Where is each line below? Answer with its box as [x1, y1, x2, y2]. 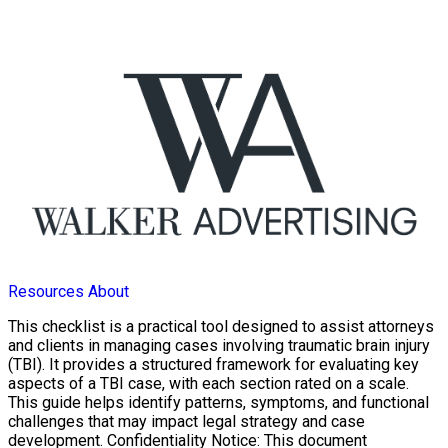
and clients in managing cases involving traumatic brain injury [8, 336, 430, 356]
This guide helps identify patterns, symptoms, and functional [8, 393, 429, 413]
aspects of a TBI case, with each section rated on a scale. [8, 374, 409, 394]
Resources [8, 282, 84, 302]
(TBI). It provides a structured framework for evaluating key [8, 355, 419, 375]
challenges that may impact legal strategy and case [8, 412, 365, 432]
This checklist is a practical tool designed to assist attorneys [8, 317, 434, 337]
